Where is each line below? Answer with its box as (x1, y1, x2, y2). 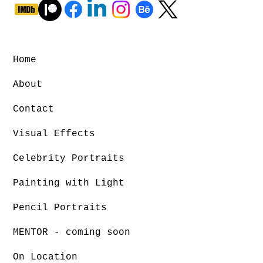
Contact (13, 104, 55, 115)
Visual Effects (13, 129, 96, 140)
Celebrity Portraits (13, 153, 125, 164)
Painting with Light (13, 178, 125, 189)
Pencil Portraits (13, 203, 107, 214)
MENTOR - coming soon (13, 227, 131, 238)
